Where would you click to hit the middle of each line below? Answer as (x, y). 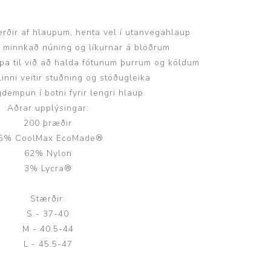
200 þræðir (48, 123)
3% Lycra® (48, 168)
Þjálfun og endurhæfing (13, 83)
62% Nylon (48, 153)
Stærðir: (48, 199)
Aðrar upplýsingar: (48, 108)
